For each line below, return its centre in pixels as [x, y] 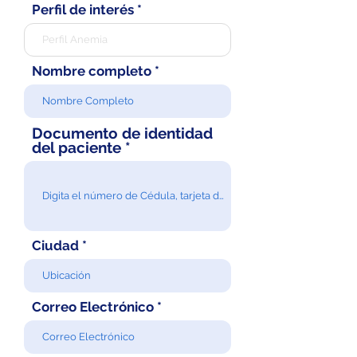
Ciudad [55, 245]
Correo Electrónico [93, 307]
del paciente [76, 147]
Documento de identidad [122, 133]
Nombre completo [92, 71]
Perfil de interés [83, 10]
